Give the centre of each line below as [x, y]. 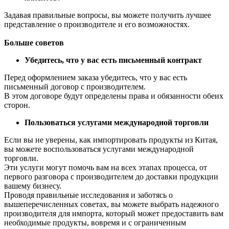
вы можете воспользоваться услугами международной [99, 149]
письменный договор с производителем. [75, 86]
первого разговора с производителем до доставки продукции [111, 176]
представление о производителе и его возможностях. [97, 24]
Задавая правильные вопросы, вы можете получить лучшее [108, 15]
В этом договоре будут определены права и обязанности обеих [114, 96]
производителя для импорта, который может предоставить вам [114, 213]
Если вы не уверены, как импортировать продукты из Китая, [111, 140]
